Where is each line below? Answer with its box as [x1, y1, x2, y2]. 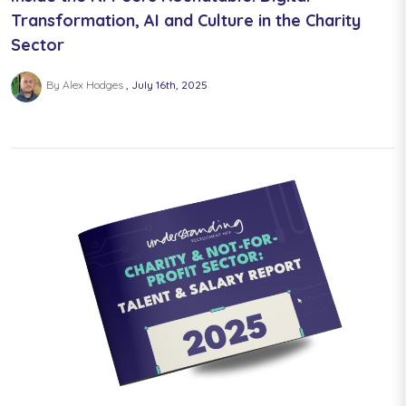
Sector [11, 34, 64, 56]
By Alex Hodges [45, 78, 126, 92]
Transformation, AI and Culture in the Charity [11, 10, 361, 32]
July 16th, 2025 [130, 78, 208, 92]
